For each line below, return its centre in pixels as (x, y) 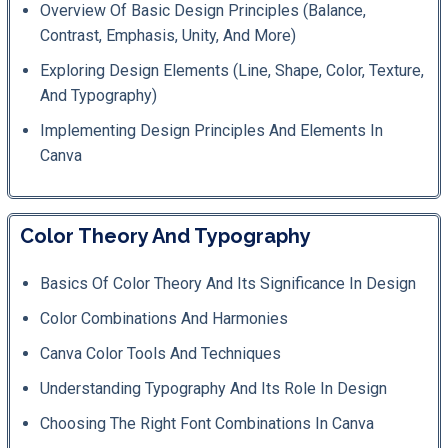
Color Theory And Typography (165, 235)
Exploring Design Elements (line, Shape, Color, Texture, (232, 70)
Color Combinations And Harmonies (164, 318)
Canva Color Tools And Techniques (160, 353)
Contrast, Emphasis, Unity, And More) (168, 35)
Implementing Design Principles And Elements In (211, 130)
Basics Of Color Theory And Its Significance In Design (228, 283)
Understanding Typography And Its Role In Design (213, 388)
